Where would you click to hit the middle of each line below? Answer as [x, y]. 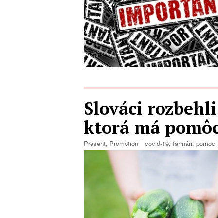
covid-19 [157, 144]
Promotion [124, 144]
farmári [182, 144]
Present [95, 144]
